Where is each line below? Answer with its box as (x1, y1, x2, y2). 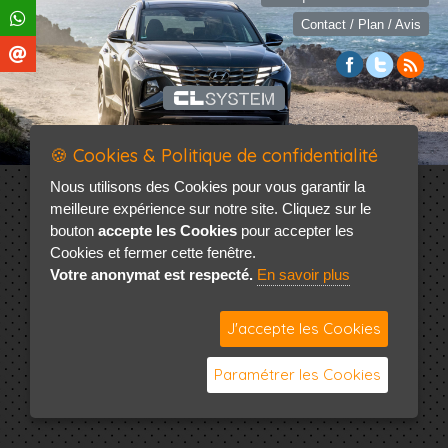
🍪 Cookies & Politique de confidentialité (50, 144, 378, 167)
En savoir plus (257, 266, 350, 283)
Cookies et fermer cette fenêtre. (50, 244, 256, 261)
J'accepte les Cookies (227, 319, 381, 338)
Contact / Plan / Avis (301, 16, 422, 32)
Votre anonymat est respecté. (50, 266, 253, 283)
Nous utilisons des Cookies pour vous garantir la (50, 178, 365, 195)
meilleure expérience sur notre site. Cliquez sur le (50, 200, 371, 217)
